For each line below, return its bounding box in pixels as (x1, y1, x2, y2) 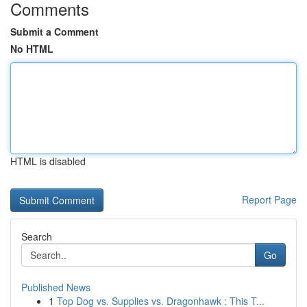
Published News (21, 280, 90, 294)
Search (21, 230, 52, 243)
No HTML (10, 42, 53, 56)
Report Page (242, 193, 297, 206)
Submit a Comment (10, 25, 99, 38)
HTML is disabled (10, 154, 86, 168)
